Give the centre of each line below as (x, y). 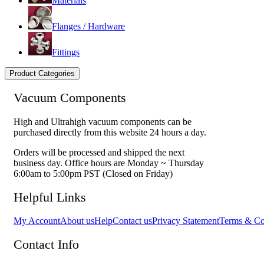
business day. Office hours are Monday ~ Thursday (109, 163)
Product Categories (42, 73)
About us (77, 221)
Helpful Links (50, 197)
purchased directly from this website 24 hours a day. (110, 132)
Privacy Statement (186, 221)
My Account (37, 221)
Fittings (66, 52)
